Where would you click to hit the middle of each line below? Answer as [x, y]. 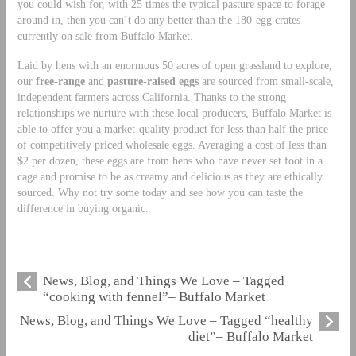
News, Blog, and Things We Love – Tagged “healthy [167, 320]
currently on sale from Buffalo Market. [105, 35]
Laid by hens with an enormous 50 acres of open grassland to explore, [174, 65]
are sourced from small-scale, [267, 81]
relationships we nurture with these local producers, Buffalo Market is [174, 112]
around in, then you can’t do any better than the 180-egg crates [159, 19]
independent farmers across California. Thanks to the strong [151, 97]
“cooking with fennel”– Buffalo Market [154, 296]
